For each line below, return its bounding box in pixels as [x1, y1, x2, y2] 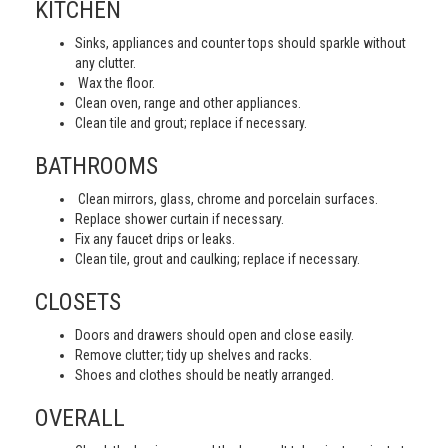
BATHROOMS [35, 152, 158, 180]
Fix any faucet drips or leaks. [75, 231, 235, 247]
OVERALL [35, 404, 125, 432]
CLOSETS [35, 288, 121, 316]
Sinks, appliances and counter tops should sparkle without [75, 35, 406, 51]
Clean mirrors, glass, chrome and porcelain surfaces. [75, 191, 378, 207]
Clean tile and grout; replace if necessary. [75, 115, 307, 131]
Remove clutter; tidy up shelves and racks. [75, 347, 312, 363]
